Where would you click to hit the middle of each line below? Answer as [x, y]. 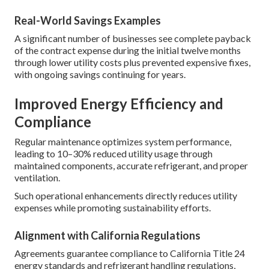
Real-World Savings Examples [88, 21]
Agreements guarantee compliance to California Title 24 [130, 253]
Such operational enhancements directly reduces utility [126, 196]
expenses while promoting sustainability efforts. [113, 208]
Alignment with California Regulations [107, 236]
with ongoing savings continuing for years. [100, 74]
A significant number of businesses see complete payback [133, 38]
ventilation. [37, 178]
